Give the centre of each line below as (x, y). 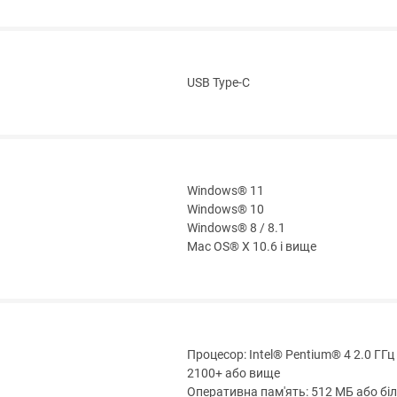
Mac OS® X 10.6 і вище (252, 247)
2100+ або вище (234, 374)
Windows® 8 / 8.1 (236, 229)
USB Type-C (218, 83)
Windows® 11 (226, 191)
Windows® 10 (226, 210)
